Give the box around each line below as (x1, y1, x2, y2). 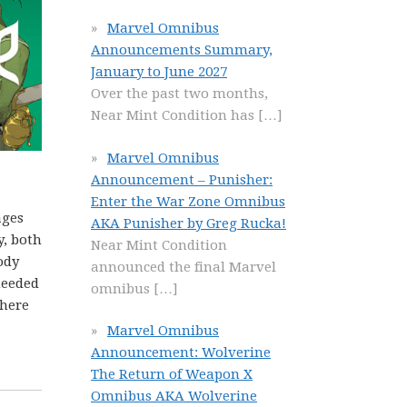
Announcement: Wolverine (91, 344, 271, 361)
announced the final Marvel (91, 258, 276, 275)
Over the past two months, (91, 85, 268, 102)
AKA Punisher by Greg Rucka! (91, 214, 286, 232)
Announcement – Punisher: (91, 171, 273, 188)
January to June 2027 (91, 64, 227, 80)
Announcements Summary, (91, 42, 273, 58)
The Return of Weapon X (91, 366, 253, 382)
